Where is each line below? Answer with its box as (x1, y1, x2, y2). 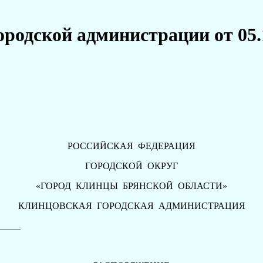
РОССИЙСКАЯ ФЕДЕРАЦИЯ (68, 140, 195, 151)
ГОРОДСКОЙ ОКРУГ (85, 160, 178, 171)
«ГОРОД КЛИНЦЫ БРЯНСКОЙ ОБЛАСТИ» (36, 180, 227, 191)
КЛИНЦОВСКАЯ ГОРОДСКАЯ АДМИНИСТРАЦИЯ (18, 200, 245, 211)
